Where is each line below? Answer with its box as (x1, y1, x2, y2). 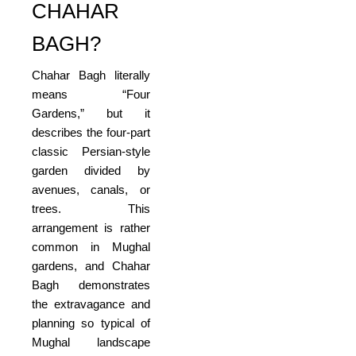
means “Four (32, 87, 150, 102)
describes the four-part (32, 126, 150, 140)
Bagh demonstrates (32, 278, 150, 292)
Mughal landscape (32, 335, 150, 350)
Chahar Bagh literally (32, 68, 150, 83)
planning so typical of (32, 316, 150, 331)
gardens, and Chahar (32, 259, 150, 273)
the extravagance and (32, 297, 150, 311)
